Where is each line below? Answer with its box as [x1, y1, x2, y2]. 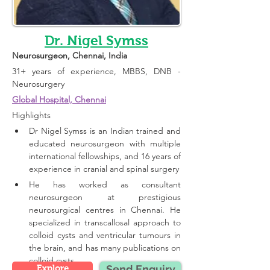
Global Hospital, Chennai [12, 94, 106, 105]
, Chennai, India [67, 50, 130, 61]
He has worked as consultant [29, 179, 181, 190]
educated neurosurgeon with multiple [29, 138, 181, 149]
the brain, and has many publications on [29, 242, 181, 253]
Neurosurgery [12, 78, 64, 89]
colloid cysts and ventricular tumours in [29, 230, 181, 240]
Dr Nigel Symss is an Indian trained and [29, 125, 181, 136]
